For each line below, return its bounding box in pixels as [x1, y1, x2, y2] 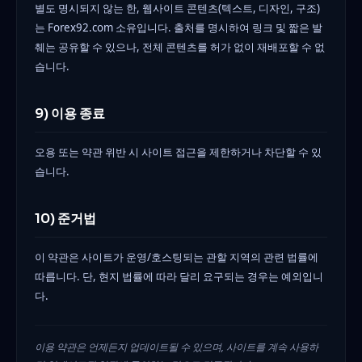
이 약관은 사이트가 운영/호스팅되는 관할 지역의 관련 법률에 [35, 249, 318, 264]
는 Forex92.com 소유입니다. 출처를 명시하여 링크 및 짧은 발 [35, 19, 322, 35]
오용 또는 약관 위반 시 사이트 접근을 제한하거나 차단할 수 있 [35, 144, 322, 159]
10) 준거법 [35, 209, 96, 227]
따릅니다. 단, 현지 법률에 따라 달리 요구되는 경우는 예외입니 [35, 268, 323, 284]
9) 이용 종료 [35, 104, 105, 122]
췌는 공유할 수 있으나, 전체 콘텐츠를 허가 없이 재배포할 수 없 [35, 39, 325, 54]
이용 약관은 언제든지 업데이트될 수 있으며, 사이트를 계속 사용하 [35, 339, 318, 354]
